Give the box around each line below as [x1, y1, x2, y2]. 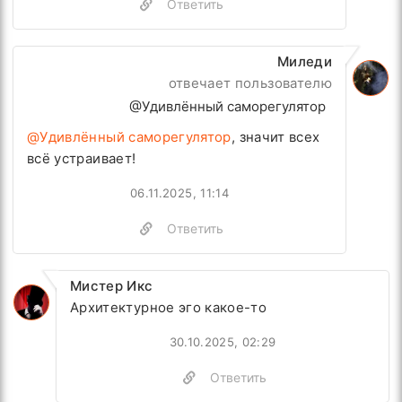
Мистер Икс [70, 277, 153, 295]
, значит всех [231, 128, 320, 146]
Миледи [276, 53, 332, 71]
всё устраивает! [27, 150, 136, 168]
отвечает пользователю [168, 74, 332, 92]
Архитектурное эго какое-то [70, 299, 267, 317]
